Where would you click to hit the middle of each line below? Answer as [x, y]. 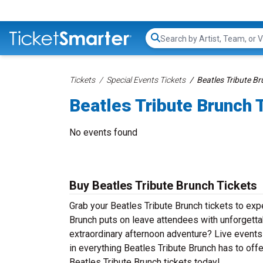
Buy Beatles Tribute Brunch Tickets [163, 186]
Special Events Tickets [146, 80]
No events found [103, 132]
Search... [176, 44]
